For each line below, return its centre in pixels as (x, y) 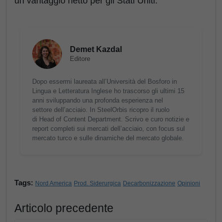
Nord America (54, 184)
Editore (80, 59)
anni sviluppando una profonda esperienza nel (98, 101)
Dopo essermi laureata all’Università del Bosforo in (105, 82)
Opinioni (189, 184)
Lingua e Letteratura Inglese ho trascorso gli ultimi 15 (108, 91)
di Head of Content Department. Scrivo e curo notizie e (111, 119)
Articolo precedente (64, 208)
